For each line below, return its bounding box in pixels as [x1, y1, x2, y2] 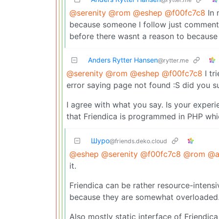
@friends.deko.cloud [109, 137, 167, 145]
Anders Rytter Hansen [88, 55, 158, 64]
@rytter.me [158, 56, 189, 64]
